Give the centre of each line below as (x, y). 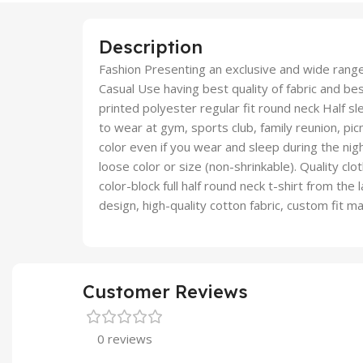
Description (151, 47)
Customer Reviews (165, 291)
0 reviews (125, 338)
